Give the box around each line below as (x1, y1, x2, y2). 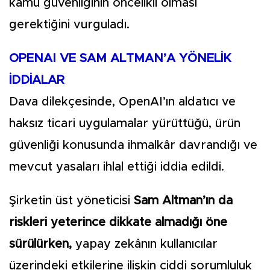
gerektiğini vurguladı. (9, 19, 130, 31)
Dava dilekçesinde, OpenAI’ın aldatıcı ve (9, 96, 236, 108)
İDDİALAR (9, 74, 64, 86)
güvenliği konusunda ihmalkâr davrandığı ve (9, 139, 257, 151)
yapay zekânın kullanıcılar (75, 238, 218, 250)
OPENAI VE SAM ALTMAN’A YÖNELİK (9, 52, 231, 64)
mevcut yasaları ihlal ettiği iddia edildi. (9, 161, 224, 173)
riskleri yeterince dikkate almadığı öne (9, 216, 227, 228)
